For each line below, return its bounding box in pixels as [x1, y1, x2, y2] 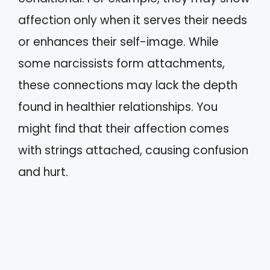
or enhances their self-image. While [18, 34, 219, 50]
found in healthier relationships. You [18, 99, 218, 115]
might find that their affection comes [18, 121, 229, 137]
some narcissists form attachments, [18, 55, 225, 72]
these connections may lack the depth [18, 77, 237, 93]
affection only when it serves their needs [18, 12, 247, 28]
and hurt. [18, 164, 68, 180]
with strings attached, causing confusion [18, 142, 248, 159]
